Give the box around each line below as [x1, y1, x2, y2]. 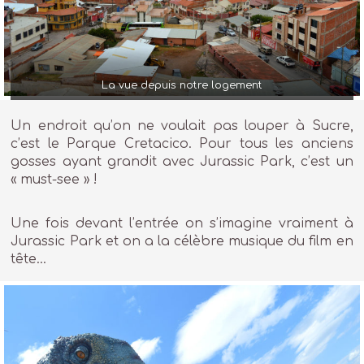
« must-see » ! [11, 172, 98, 188]
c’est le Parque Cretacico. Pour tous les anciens [11, 136, 353, 152]
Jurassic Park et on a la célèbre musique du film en [11, 233, 353, 249]
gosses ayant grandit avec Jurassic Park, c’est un [11, 154, 353, 170]
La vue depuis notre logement [101, 80, 262, 92]
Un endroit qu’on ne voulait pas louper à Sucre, [11, 119, 353, 134]
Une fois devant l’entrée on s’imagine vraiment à [11, 215, 353, 231]
